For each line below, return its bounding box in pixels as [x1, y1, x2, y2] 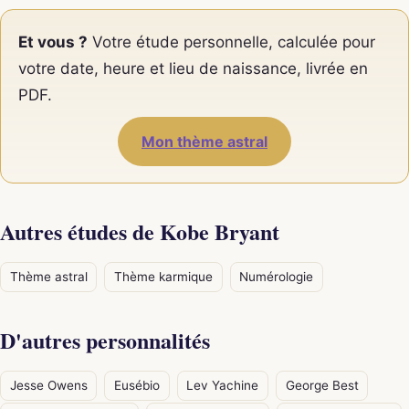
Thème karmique [113, 268, 213, 284]
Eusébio [113, 377, 160, 393]
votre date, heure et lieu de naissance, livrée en [18, 58, 369, 78]
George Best [285, 377, 359, 393]
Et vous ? [18, 32, 89, 51]
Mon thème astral [142, 132, 267, 152]
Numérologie [239, 268, 314, 284]
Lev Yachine [186, 377, 259, 393]
